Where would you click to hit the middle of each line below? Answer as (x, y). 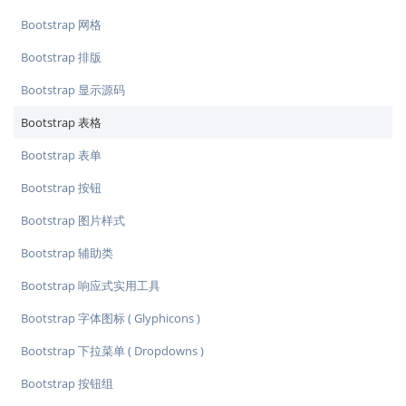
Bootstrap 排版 (61, 58)
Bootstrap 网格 (61, 25)
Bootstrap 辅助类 (67, 253)
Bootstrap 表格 (61, 123)
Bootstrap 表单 (61, 155)
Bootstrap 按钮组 (67, 384)
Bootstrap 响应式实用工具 (91, 286)
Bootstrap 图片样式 (73, 221)
